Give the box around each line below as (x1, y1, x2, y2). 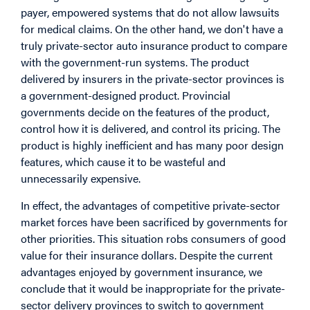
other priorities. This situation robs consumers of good (21, 230, 286, 246)
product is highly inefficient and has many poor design (21, 137, 284, 154)
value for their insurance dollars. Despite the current (21, 246, 273, 263)
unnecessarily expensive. (21, 170, 140, 187)
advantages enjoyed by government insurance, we (21, 263, 262, 280)
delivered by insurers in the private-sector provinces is (21, 71, 284, 87)
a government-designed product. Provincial (21, 87, 230, 104)
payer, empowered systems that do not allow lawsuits (21, 4, 280, 21)
